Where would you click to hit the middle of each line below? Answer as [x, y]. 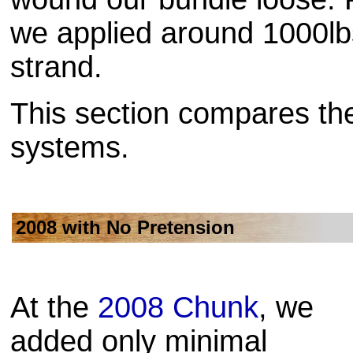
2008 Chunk [178, 307]
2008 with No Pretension [125, 227]
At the [54, 307]
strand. [56, 67]
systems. [70, 147]
